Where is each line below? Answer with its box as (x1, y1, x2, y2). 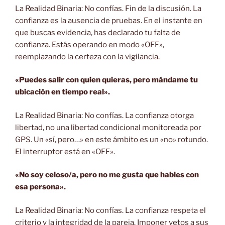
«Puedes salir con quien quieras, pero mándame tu (15, 75, 198, 85)
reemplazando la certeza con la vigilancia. (15, 52, 160, 61)
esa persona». (15, 182, 66, 192)
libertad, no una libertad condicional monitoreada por (15, 123, 201, 132)
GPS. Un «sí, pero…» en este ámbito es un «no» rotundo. (15, 135, 208, 144)
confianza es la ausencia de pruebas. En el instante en (15, 16, 202, 25)
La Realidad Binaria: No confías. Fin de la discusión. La (15, 4, 201, 13)
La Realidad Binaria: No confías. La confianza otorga (15, 110, 194, 120)
